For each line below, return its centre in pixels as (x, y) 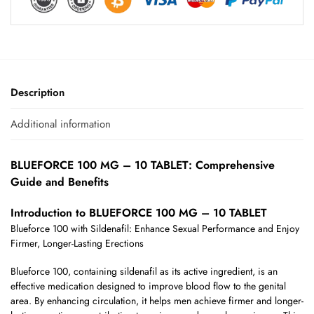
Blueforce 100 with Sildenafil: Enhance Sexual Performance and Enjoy (155, 228)
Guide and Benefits (60, 182)
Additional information (61, 124)
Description (37, 92)
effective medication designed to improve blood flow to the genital (148, 286)
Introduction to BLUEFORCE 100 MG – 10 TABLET (139, 212)
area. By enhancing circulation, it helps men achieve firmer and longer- (157, 301)
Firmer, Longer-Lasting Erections (77, 243)
